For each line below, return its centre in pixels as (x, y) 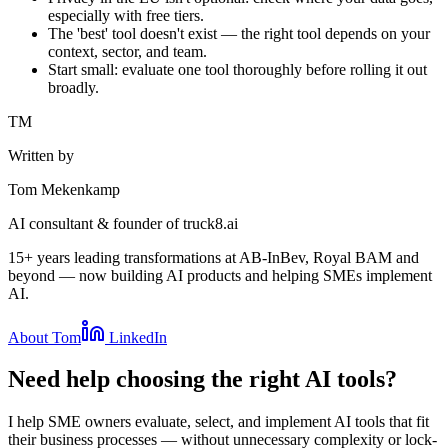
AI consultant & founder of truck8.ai (123, 223)
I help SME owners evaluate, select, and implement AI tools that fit (218, 422)
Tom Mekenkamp (64, 189)
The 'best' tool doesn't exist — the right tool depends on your (239, 33)
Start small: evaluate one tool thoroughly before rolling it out (237, 69)
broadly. (73, 87)
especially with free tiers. (126, 15)
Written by (41, 155)
